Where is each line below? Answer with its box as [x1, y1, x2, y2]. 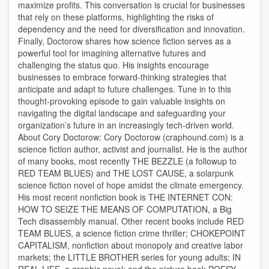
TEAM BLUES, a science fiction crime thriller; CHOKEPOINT [18, 227, 246, 239]
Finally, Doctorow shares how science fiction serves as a [18, 35, 231, 47]
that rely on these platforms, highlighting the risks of [18, 11, 214, 23]
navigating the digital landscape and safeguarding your [18, 107, 226, 119]
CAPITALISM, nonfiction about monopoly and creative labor [18, 239, 243, 251]
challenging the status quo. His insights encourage [18, 59, 209, 71]
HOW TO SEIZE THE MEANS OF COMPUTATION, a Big [18, 203, 232, 215]
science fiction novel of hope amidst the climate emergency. [18, 179, 244, 191]
